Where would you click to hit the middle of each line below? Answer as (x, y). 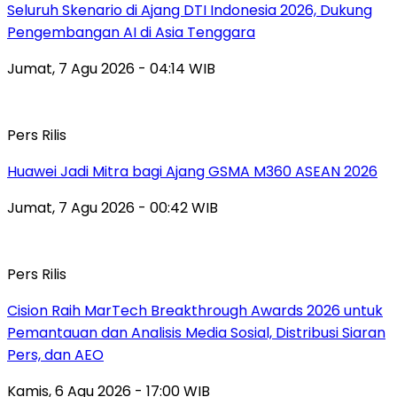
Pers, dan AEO (55, 354)
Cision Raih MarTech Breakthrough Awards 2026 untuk (195, 310)
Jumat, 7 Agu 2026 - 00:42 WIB (113, 207)
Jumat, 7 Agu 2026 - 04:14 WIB (111, 68)
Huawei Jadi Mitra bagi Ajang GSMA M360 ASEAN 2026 (192, 171)
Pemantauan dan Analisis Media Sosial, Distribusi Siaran (196, 332)
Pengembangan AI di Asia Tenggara (131, 32)
